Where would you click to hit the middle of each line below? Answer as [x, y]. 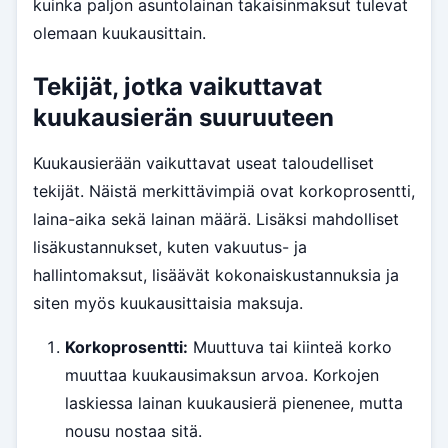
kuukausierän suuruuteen [183, 118]
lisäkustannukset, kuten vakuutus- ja [170, 247]
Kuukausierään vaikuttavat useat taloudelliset [203, 163]
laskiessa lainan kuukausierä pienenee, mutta [234, 403]
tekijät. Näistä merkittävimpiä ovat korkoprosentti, [224, 191]
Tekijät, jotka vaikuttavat [177, 87]
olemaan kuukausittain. [119, 33]
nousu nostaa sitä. [133, 431]
